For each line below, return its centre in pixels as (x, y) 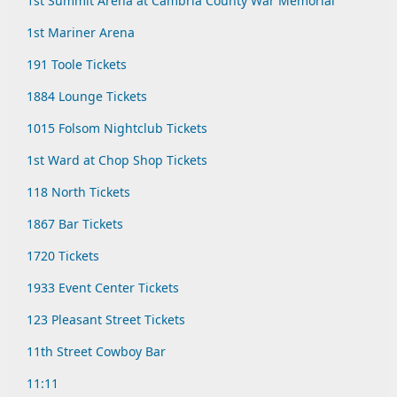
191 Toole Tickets (77, 64)
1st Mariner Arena (81, 32)
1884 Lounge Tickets (87, 96)
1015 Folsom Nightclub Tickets (117, 128)
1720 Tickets (63, 256)
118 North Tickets (78, 192)
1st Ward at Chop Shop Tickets (117, 160)
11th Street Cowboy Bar (96, 351)
